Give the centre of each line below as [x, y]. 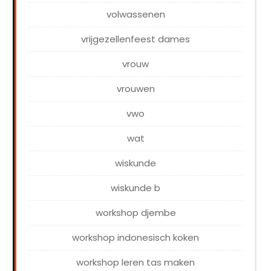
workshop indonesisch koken [135, 238]
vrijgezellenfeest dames [135, 39]
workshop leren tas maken [135, 263]
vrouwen [135, 89]
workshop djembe [135, 213]
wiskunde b [135, 188]
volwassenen [135, 15]
